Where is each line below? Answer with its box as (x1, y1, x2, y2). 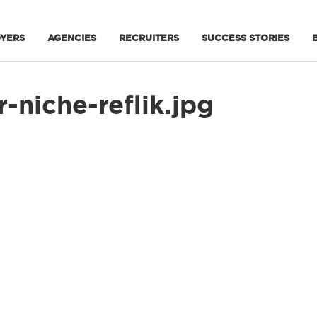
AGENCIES (47, 32, 96, 44)
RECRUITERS (119, 32, 179, 44)
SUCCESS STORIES (202, 32, 289, 44)
